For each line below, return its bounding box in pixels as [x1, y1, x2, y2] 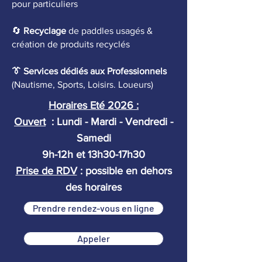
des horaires [65, 181, 122, 193]
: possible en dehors [77, 165, 172, 177]
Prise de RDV [15, 165, 77, 177]
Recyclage [23, 26, 66, 36]
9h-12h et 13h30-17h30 [42, 149, 145, 160]
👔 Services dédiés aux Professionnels [12, 66, 167, 76]
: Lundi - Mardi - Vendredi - [46, 116, 173, 127]
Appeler [77, 233, 110, 244]
